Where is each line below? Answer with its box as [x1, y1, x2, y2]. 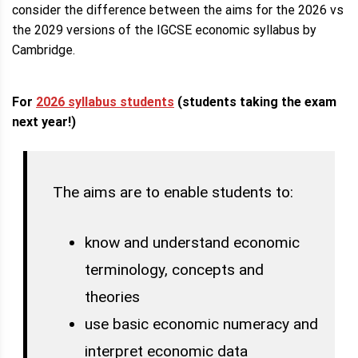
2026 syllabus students [36, 93, 174, 109]
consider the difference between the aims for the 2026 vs [12, 2, 344, 18]
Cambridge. [12, 42, 75, 58]
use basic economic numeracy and [84, 314, 318, 333]
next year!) [12, 113, 76, 129]
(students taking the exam [174, 93, 336, 109]
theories [84, 287, 140, 306]
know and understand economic [84, 233, 300, 252]
